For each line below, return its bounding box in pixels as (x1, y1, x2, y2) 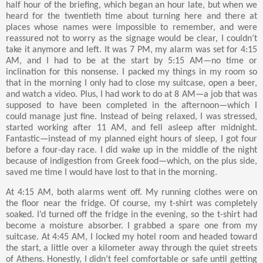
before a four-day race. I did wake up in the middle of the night (6, 146, 257, 156)
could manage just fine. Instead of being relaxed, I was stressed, (6, 112, 257, 122)
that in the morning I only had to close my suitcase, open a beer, (6, 79, 257, 89)
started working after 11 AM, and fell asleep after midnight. (6, 123, 257, 133)
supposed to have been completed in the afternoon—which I (6, 101, 257, 111)
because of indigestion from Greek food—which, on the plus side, (6, 157, 257, 167)
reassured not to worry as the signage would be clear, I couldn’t (6, 34, 257, 44)
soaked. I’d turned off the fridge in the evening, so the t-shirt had (6, 210, 257, 220)
